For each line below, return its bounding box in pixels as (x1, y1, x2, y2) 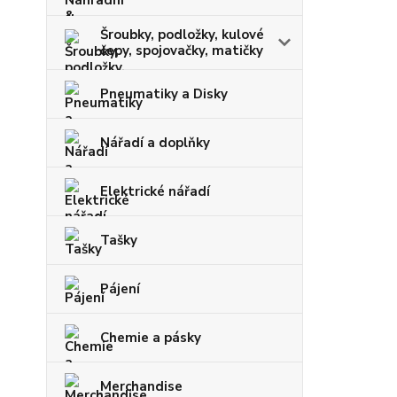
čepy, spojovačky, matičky (100, 42, 263, 59)
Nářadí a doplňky (100, 134, 210, 152)
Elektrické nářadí (100, 183, 210, 200)
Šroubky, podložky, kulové (100, 26, 264, 43)
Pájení (100, 280, 140, 298)
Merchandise (100, 378, 183, 395)
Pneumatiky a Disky (100, 85, 228, 103)
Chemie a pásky (100, 329, 201, 346)
